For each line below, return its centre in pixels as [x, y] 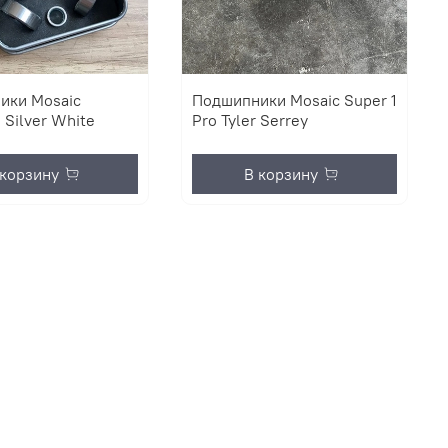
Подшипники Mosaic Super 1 [294, 100]
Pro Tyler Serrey [249, 120]
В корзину [281, 174]
